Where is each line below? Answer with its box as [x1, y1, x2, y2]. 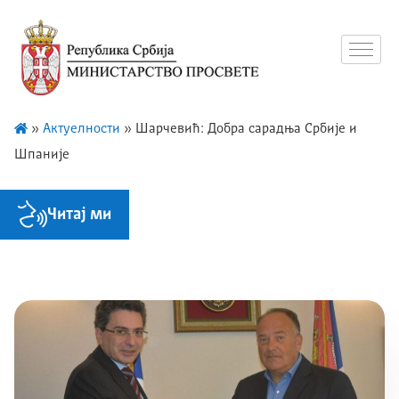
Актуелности [43, 122, 120, 136]
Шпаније [14, 148, 69, 162]
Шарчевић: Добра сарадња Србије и [135, 122, 357, 136]
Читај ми [47, 206, 111, 223]
